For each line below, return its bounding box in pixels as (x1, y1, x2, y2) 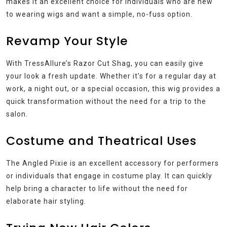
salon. (6, 110, 28, 119)
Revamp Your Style (6, 32, 128, 50)
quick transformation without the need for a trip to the (6, 97, 206, 106)
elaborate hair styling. (6, 197, 86, 206)
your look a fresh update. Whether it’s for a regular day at (6, 72, 216, 81)
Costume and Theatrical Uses (6, 132, 197, 149)
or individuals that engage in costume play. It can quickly (6, 172, 212, 180)
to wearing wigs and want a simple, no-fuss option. (6, 10, 193, 19)
